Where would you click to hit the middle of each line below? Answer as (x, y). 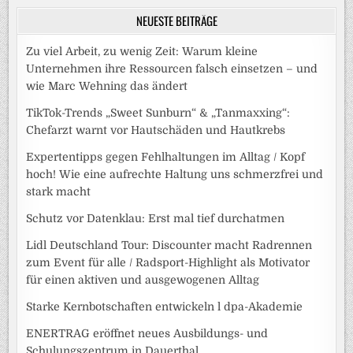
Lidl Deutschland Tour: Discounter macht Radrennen (169, 245)
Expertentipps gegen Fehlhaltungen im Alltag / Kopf (166, 157)
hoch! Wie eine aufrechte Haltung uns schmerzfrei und (175, 175)
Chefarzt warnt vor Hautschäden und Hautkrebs (156, 130)
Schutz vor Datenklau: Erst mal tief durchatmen (156, 219)
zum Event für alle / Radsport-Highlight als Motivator (168, 263)
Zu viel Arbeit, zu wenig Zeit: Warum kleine (142, 52)
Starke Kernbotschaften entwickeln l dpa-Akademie (165, 307)
